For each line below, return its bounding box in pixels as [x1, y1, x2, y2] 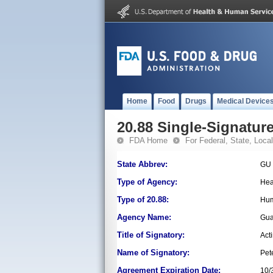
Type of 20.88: [117, 195, 169, 204]
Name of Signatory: [117, 248, 190, 257]
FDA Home [129, 136, 168, 145]
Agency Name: [117, 213, 171, 222]
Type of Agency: [117, 177, 177, 186]
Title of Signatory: [117, 230, 185, 239]
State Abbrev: [117, 160, 168, 169]
